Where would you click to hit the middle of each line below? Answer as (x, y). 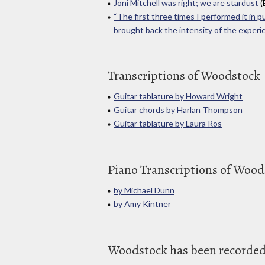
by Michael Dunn (144, 190)
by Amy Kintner (142, 204)
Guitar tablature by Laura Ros (168, 124)
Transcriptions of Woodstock (184, 76)
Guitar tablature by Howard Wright (178, 96)
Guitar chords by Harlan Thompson (178, 110)
